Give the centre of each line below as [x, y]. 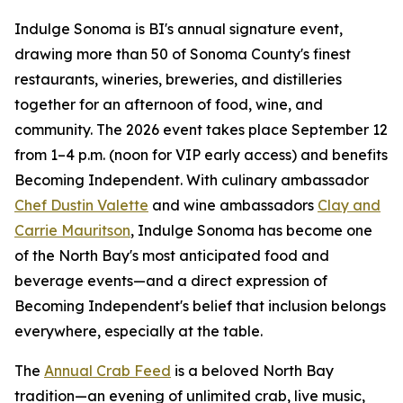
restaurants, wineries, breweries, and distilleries [178, 79]
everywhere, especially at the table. [139, 331]
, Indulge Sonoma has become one [251, 230]
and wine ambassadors [233, 205]
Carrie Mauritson [72, 230]
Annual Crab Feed [107, 370]
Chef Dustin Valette [81, 205]
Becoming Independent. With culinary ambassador [192, 179]
